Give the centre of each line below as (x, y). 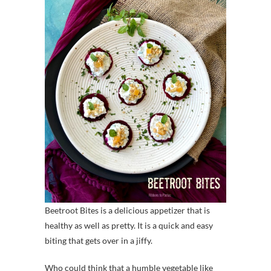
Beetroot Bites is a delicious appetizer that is (127, 210)
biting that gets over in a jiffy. (99, 240)
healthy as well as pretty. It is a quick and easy (129, 225)
